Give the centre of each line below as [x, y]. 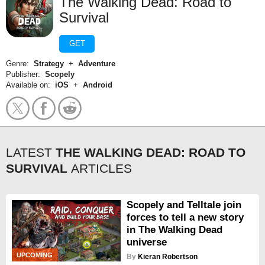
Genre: [20, 64]
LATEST [29, 152]
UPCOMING [35, 255]
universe [146, 242]
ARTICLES [101, 168]
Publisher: [25, 74]
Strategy [49, 64]
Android [98, 85]
